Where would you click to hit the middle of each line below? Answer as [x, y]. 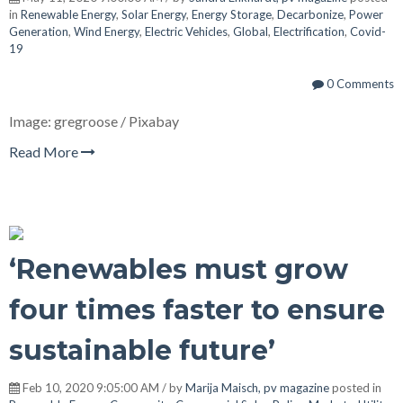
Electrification [309, 31]
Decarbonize [310, 14]
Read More [45, 151]
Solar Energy [154, 14]
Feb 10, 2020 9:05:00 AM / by [103, 387]
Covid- [368, 31]
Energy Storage [232, 14]
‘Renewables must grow [179, 269]
